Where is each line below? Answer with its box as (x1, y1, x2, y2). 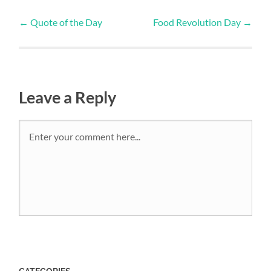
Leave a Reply (19, 87, 117, 107)
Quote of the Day (28, 16, 103, 28)
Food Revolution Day (152, 16, 243, 28)
